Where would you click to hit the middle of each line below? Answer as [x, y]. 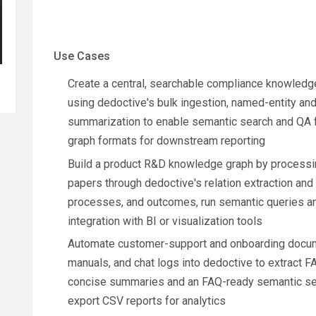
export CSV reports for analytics [147, 301]
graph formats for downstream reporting [166, 140]
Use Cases [82, 56]
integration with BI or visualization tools [165, 221]
